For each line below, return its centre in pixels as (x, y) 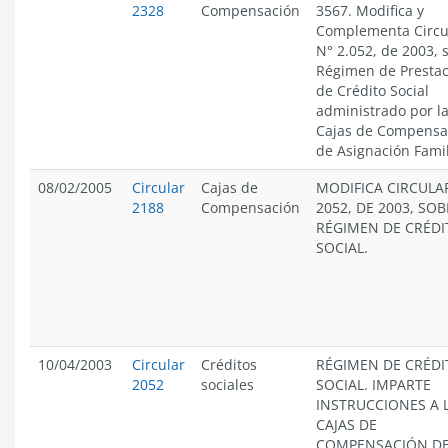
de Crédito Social (372, 90)
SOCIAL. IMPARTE (373, 384)
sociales (227, 384)
